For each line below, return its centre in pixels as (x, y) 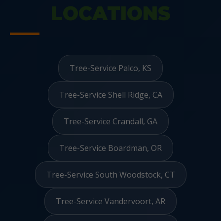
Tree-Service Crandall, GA (110, 121)
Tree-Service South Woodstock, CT (110, 175)
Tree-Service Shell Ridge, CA (110, 95)
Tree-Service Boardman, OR (110, 148)
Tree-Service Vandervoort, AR (110, 201)
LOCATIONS (110, 14)
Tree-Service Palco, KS (110, 68)
